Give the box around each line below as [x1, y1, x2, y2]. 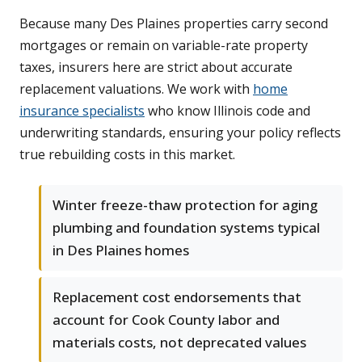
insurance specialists [19, 102, 145, 120]
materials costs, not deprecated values [53, 333, 306, 352]
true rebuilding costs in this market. [19, 145, 235, 164]
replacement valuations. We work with [19, 80, 253, 99]
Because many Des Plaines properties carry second [19, 15, 328, 33]
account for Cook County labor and [53, 310, 280, 330]
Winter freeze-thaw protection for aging [53, 196, 318, 215]
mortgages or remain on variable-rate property [19, 36, 308, 55]
